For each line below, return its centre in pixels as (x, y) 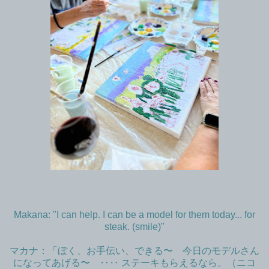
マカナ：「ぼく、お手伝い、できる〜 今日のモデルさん (134, 250)
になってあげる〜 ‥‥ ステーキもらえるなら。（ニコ (134, 262)
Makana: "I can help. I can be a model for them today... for (134, 214)
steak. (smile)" (134, 226)
